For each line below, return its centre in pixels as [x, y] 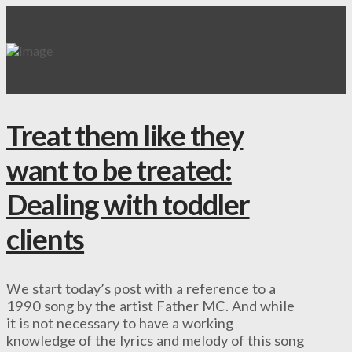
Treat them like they [125, 136]
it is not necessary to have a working [120, 323]
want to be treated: [119, 170]
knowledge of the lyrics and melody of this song [155, 341]
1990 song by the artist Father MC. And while [150, 306]
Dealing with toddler [128, 205]
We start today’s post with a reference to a [141, 289]
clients [46, 239]
